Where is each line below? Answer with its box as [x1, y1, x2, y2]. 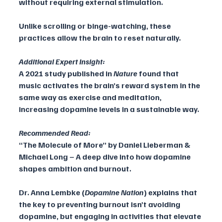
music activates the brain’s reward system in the [19, 80, 202, 91]
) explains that [144, 187, 199, 198]
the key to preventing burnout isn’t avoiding [19, 199, 182, 210]
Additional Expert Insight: [19, 56, 105, 67]
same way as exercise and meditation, [19, 92, 163, 103]
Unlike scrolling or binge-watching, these [19, 21, 172, 31]
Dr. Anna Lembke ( [19, 187, 85, 198]
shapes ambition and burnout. [19, 164, 131, 174]
